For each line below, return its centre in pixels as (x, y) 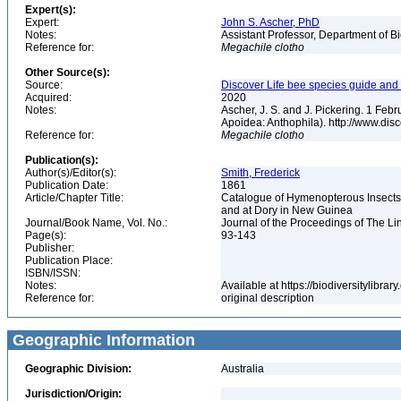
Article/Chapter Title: (74, 198)
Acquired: (48, 98)
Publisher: (50, 248)
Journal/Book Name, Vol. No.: (96, 223)
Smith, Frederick (260, 173)
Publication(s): (62, 160)
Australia (243, 369)
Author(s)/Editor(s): (71, 173)
